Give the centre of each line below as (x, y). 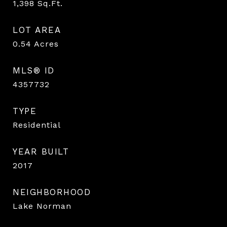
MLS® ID (34, 70)
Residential (37, 125)
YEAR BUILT (41, 151)
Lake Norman (42, 206)
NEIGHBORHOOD (52, 192)
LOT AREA (37, 30)
